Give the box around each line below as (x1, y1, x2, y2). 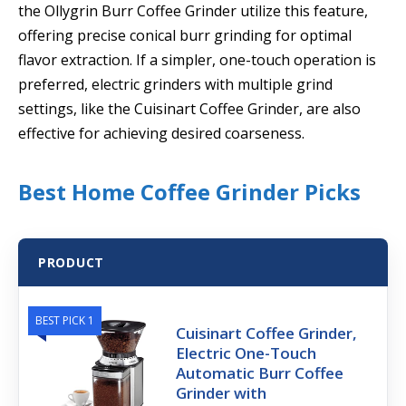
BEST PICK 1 (35, 312, 94, 328)
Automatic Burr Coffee (176, 362, 344, 383)
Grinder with (176, 382, 267, 403)
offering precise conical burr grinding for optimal (18, 25, 352, 46)
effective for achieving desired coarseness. (18, 123, 304, 144)
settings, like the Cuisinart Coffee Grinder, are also (18, 99, 361, 120)
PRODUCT (38, 253, 104, 271)
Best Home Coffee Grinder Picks (18, 176, 361, 207)
